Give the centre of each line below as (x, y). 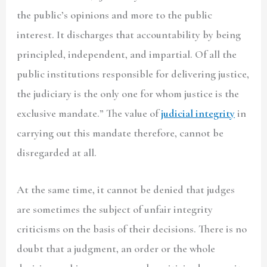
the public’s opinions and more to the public (115, 15)
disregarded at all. (58, 152)
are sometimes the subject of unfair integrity (115, 209)
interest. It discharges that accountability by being (129, 34)
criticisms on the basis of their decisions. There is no (132, 229)
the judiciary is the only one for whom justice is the (128, 93)
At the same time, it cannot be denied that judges (126, 190)
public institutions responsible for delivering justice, (133, 74)
